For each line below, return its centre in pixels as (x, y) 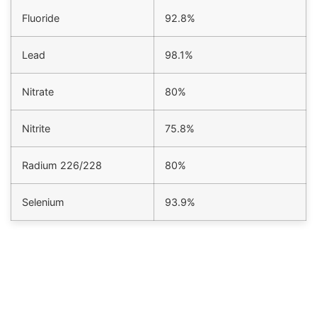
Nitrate (38, 92)
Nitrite (36, 129)
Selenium (43, 202)
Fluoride (41, 18)
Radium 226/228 (62, 166)
